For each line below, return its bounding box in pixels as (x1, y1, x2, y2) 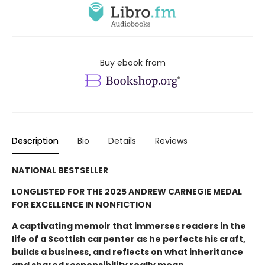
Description (12, 134, 59, 147)
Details (108, 134, 136, 147)
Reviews (155, 134, 188, 147)
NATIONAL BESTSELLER (12, 164, 108, 176)
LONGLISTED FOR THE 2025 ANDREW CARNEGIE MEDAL (12, 185, 242, 198)
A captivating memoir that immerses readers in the (12, 219, 246, 232)
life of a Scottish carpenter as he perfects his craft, (12, 232, 245, 245)
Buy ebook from (99, 56, 166, 69)
